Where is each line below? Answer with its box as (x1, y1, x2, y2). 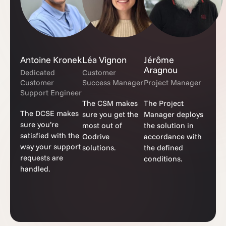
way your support (20, 141, 81, 151)
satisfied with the (20, 130, 79, 140)
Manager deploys (144, 109, 204, 119)
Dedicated (20, 67, 55, 77)
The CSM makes (82, 98, 138, 108)
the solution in (144, 120, 194, 130)
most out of (82, 120, 122, 130)
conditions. (144, 153, 183, 163)
